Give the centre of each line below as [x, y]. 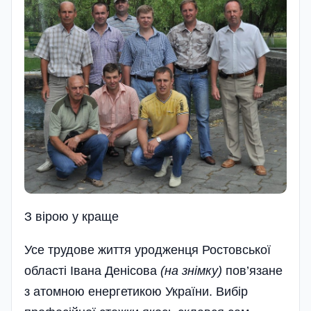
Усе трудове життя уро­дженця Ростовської [148, 250]
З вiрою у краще [72, 216]
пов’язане [254, 270]
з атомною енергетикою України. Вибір [136, 291]
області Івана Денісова [92, 270]
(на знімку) [193, 270]
